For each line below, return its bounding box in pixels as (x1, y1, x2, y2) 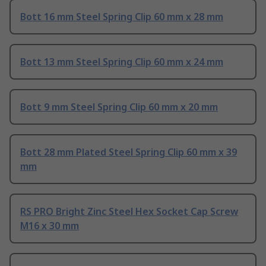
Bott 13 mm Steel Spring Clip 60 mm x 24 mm (20, 55, 223, 69)
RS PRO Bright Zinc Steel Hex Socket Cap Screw (20, 205, 238, 218)
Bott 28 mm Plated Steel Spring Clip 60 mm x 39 (20, 145, 237, 159)
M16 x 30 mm (20, 219, 79, 233)
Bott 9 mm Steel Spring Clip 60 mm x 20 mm (20, 100, 218, 114)
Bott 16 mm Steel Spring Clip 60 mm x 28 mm (20, 10, 223, 24)
